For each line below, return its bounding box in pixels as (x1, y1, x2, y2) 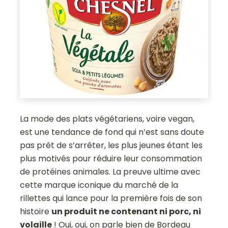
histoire (20, 205, 52, 217)
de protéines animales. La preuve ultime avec (20, 165, 201, 178)
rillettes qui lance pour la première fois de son (20, 192, 203, 204)
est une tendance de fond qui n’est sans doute (20, 126, 205, 138)
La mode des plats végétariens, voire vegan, (20, 112, 195, 125)
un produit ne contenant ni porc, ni (51, 205, 202, 217)
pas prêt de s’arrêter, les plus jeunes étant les (20, 139, 203, 151)
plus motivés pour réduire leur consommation (20, 152, 203, 164)
